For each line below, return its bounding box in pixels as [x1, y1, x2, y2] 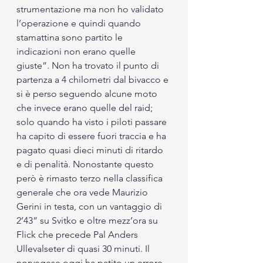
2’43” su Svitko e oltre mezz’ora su [16, 214, 160, 226]
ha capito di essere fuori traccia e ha [16, 130, 168, 141]
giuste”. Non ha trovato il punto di [16, 59, 161, 71]
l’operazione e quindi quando [16, 17, 143, 29]
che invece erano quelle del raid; [16, 102, 155, 113]
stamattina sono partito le [16, 31, 125, 43]
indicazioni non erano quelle [16, 45, 138, 57]
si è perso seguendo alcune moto [16, 87, 160, 99]
